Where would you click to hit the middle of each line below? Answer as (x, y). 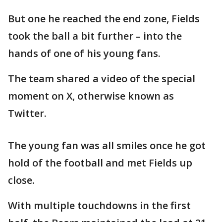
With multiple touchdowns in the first (99, 205)
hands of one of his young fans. (85, 53)
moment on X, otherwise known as (91, 96)
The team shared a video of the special (102, 79)
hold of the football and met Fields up (100, 163)
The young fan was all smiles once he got (107, 145)
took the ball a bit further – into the (95, 36)
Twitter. (28, 113)
